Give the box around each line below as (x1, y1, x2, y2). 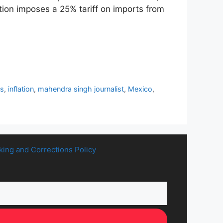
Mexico (128, 84, 153, 93)
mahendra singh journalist (38, 84, 124, 93)
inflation (8, 84, 34, 93)
